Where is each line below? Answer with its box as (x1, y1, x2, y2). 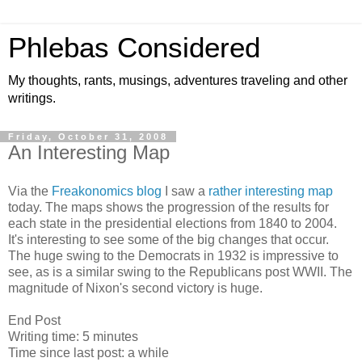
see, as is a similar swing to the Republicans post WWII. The (8, 264, 352, 279)
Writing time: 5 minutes (8, 329, 138, 343)
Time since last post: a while (8, 345, 169, 360)
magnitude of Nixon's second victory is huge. (8, 280, 263, 295)
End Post (8, 313, 61, 327)
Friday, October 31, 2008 (8, 132, 168, 141)
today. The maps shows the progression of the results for (8, 200, 329, 214)
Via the (8, 183, 52, 198)
